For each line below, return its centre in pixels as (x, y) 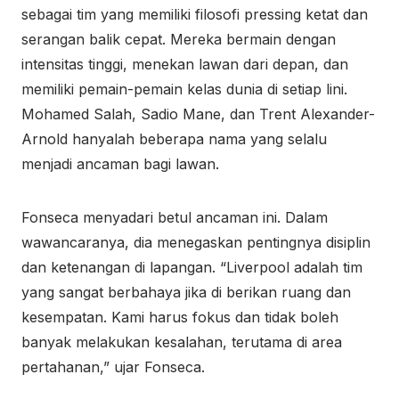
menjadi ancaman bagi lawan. (120, 164)
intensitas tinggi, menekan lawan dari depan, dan (185, 64)
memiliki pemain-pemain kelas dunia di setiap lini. (184, 89)
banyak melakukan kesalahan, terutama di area (182, 342)
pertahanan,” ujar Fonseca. (113, 367)
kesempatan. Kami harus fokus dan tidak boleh (180, 317)
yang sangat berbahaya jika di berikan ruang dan (186, 292)
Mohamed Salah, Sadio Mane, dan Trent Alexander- (198, 114)
